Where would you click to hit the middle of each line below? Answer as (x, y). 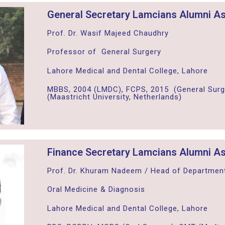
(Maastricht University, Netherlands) (114, 97)
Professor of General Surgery (104, 52)
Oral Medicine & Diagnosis (96, 190)
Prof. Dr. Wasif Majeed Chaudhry (108, 33)
